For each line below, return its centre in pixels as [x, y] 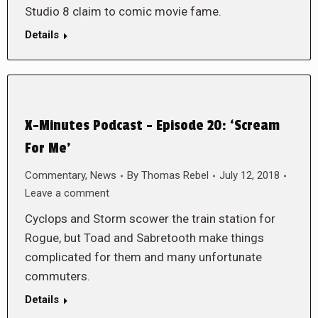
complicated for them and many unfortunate [143, 257]
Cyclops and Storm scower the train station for [150, 219]
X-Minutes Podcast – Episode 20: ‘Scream [152, 126]
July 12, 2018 [250, 175]
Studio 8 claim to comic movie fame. [123, 11]
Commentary [55, 175]
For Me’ [48, 148]
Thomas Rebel [175, 175]
